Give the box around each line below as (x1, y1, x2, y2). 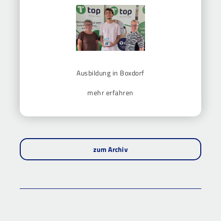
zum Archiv (93, 144, 128, 154)
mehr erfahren (87, 87, 134, 98)
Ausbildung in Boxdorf (76, 67, 145, 78)
